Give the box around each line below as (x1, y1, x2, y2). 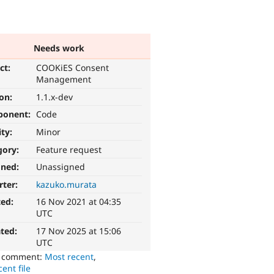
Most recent (45, 251, 94, 263)
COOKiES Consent (36, 62, 109, 74)
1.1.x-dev (36, 91, 73, 103)
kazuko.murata (36, 178, 97, 190)
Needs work (33, 42, 84, 54)
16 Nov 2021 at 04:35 (36, 196, 122, 208)
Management (36, 73, 92, 86)
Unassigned (36, 161, 86, 173)
